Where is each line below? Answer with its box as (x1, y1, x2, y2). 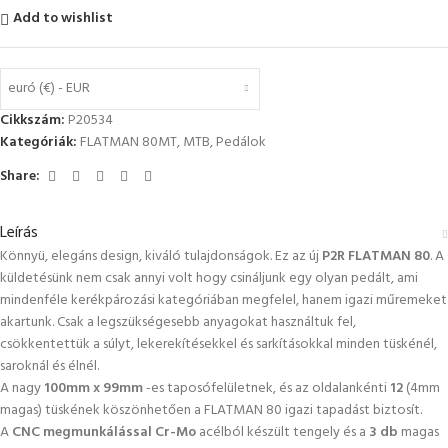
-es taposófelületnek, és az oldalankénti (143, 376, 390, 400)
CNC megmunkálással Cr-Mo (12, 420, 196, 444)
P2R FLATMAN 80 (322, 244, 430, 268)
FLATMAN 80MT (80, 130, 177, 154)
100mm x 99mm (44, 376, 143, 400)
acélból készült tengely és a (196, 420, 369, 444)
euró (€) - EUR (8, 77, 90, 101)
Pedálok (216, 130, 266, 154)
